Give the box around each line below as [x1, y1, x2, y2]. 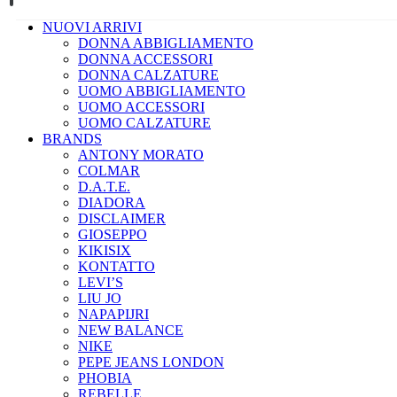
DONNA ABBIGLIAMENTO [78, 35, 253, 51]
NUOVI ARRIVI [43, 19, 142, 35]
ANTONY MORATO [78, 147, 204, 163]
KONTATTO [78, 259, 155, 275]
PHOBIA [78, 370, 132, 386]
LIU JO [78, 291, 121, 307]
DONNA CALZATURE [78, 67, 219, 83]
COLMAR [78, 163, 140, 179]
